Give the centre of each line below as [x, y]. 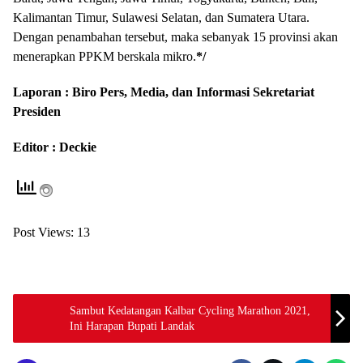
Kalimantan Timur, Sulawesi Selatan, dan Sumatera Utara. [161, 17]
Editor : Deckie [55, 147]
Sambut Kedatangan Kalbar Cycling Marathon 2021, [190, 311]
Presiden [37, 111]
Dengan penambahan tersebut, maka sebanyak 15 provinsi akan [175, 37]
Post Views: [43, 232]
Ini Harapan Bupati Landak [132, 326]
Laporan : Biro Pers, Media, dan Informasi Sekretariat [164, 92]
